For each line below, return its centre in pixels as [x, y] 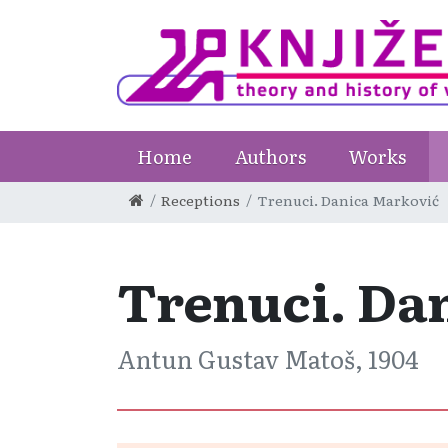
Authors [270, 156]
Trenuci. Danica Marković [348, 200]
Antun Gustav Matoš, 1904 [268, 358]
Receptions [201, 200]
